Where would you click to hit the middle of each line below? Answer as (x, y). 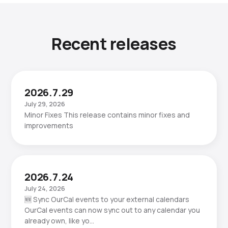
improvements (49, 125)
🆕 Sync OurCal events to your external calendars (107, 199)
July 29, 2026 (45, 104)
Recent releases (114, 44)
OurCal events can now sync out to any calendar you (112, 210)
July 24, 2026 (45, 189)
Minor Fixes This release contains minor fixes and (107, 115)
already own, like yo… (59, 221)
